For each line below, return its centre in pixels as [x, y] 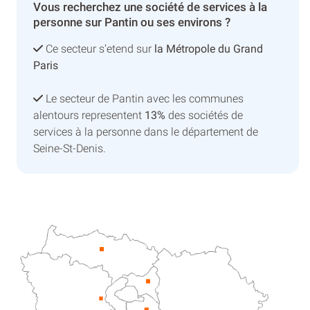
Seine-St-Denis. [70, 148]
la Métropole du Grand [209, 48]
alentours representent [89, 115]
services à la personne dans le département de [146, 131]
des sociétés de [204, 115]
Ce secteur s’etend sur [99, 48]
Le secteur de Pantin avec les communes [143, 98]
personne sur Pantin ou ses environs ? [132, 22]
